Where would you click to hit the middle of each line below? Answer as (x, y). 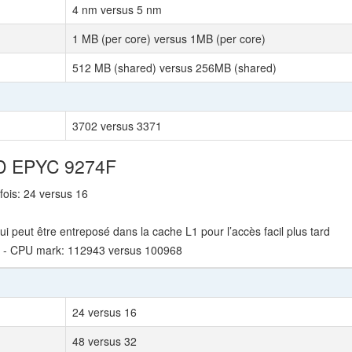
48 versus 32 (104, 341)
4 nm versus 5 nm (117, 9)
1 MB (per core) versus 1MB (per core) (169, 38)
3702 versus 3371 (117, 126)
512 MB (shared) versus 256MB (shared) (174, 68)
